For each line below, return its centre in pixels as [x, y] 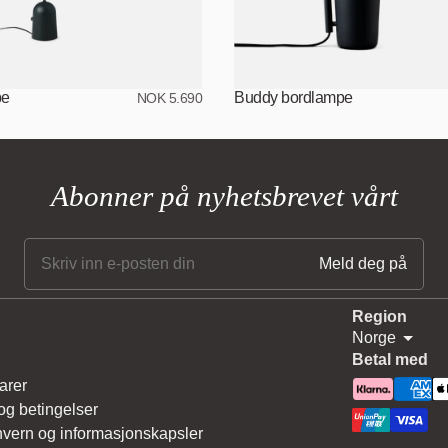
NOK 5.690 [169, 97]
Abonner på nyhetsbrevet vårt [224, 195]
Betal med [390, 359]
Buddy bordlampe [293, 97]
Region [379, 316]
